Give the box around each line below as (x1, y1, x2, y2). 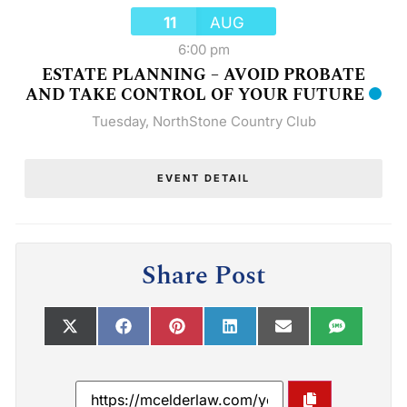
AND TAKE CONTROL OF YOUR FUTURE (25, 82, 364, 107)
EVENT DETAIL (157, 171, 250, 184)
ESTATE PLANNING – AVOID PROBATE (42, 62, 365, 87)
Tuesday (91, 112, 145, 130)
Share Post (142, 255, 265, 295)
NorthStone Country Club (152, 112, 316, 130)
